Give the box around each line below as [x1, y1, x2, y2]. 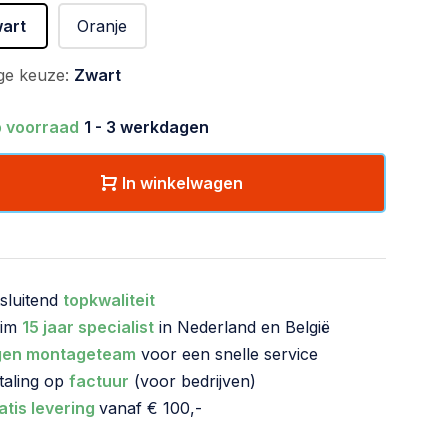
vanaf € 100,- [99, 398, 202, 418]
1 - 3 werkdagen [84, 117, 209, 137]
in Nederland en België [154, 317, 330, 337]
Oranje [77, 16, 128, 36]
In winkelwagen [122, 173, 243, 193]
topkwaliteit [63, 290, 155, 310]
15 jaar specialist [22, 317, 154, 337]
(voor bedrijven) [129, 371, 256, 391]
